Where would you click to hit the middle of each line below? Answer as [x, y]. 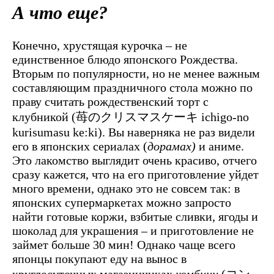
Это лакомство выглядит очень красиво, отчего [135, 160]
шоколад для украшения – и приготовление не [133, 230]
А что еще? [60, 13]
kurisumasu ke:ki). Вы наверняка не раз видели [134, 132]
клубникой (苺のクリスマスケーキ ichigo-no [131, 117]
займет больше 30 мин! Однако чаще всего [124, 244]
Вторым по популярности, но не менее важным [136, 73]
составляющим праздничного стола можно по [132, 87]
